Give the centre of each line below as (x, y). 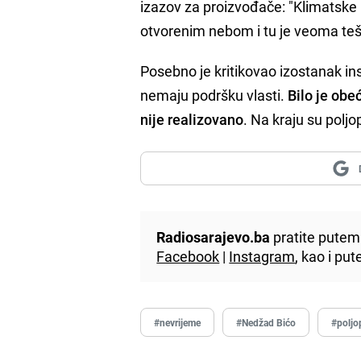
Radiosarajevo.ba (214, 237)
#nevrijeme (178, 322)
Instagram (262, 256)
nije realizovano (192, 119)
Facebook (188, 256)
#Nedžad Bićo (266, 322)
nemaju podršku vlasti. (214, 95)
